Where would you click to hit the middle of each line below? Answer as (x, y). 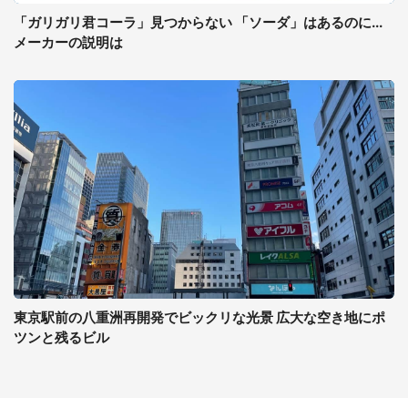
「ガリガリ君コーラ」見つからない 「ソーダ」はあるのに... (198, 22)
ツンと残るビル (61, 337)
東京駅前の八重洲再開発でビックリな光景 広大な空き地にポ (199, 317)
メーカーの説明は (68, 42)
